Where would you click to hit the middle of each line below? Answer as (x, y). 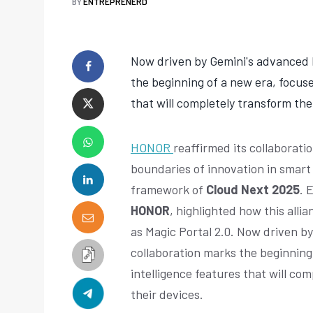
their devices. (167, 294)
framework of (168, 189)
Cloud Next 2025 (253, 189)
